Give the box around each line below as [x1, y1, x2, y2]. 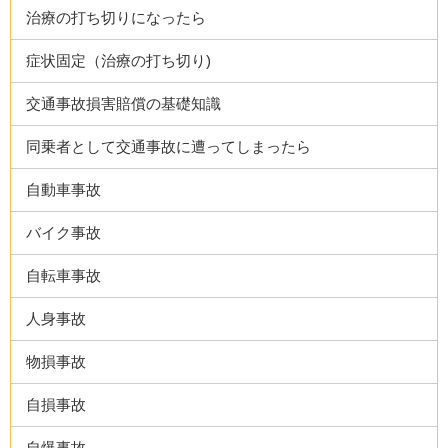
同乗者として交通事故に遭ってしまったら [26, 138, 312, 155]
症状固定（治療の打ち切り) [26, 52, 212, 69]
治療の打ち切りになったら [26, 9, 207, 26]
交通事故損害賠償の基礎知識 [26, 95, 222, 112]
